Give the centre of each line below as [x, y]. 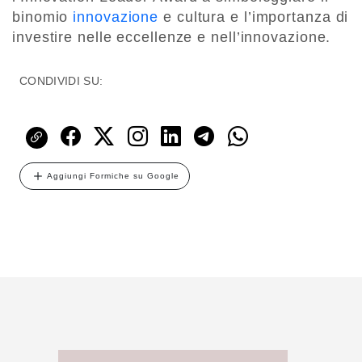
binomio [43, 17]
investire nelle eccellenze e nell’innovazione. [172, 37]
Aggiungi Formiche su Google [113, 175]
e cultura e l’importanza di [254, 17]
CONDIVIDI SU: [61, 80]
